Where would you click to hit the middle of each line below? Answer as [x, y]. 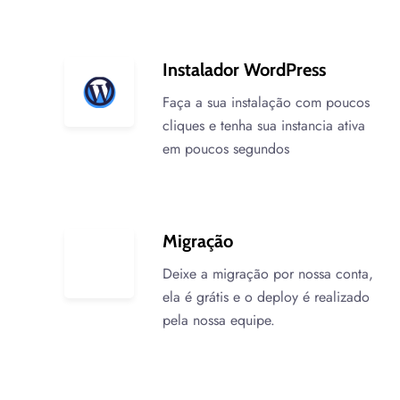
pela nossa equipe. [219, 320]
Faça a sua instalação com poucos [266, 102]
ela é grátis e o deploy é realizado [266, 297]
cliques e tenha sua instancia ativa [264, 125]
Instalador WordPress [244, 70]
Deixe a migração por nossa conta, [268, 274]
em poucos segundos [226, 149]
